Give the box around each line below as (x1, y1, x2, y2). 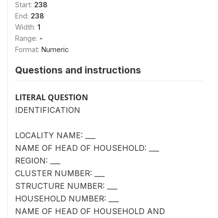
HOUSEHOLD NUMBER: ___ (15, 193, 119, 203)
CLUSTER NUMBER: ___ (15, 168, 105, 178)
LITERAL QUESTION (15, 91, 88, 103)
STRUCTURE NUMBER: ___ (15, 181, 117, 191)
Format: (15, 45, 41, 54)
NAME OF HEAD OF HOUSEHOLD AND (15, 206, 165, 216)
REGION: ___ (15, 155, 60, 165)
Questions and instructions (15, 64, 141, 76)
